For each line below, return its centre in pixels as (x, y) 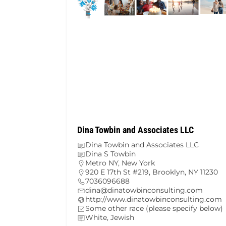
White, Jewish (110, 218)
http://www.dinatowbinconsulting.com (154, 200)
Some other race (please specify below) (154, 209)
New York (138, 163)
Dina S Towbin (110, 154)
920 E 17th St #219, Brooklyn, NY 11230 (152, 172)
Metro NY (102, 163)
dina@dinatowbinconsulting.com (144, 190)
